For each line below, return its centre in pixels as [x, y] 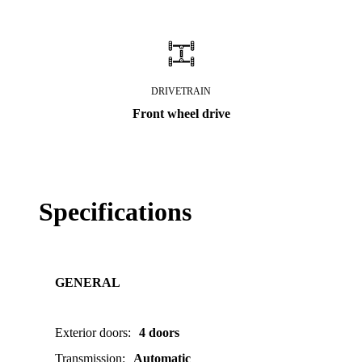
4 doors [159, 333]
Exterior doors [91, 333]
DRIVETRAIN [181, 91]
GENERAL [88, 282]
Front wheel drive [181, 114]
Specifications [115, 212]
